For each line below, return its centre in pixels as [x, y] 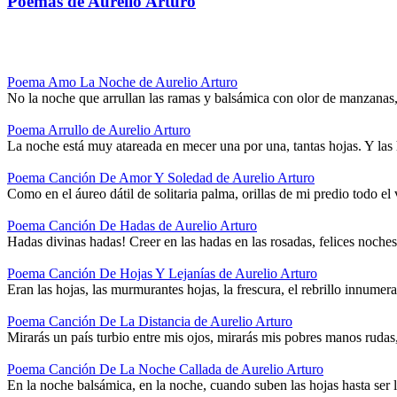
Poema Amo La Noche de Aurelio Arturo [122, 82]
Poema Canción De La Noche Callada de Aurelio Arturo [165, 370]
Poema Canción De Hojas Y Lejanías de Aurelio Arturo [162, 274]
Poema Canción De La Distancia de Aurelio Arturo [150, 322]
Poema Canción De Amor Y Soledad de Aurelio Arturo [161, 178]
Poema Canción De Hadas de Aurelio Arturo [132, 226]
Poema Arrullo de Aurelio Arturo [99, 130]
